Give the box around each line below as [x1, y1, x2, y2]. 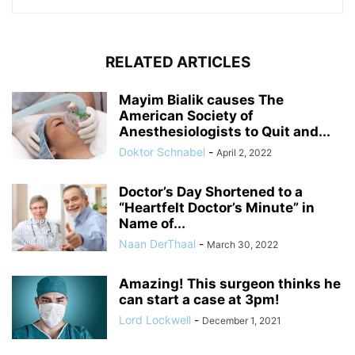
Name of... [119, 216, 185, 232]
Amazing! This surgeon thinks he [119, 276, 341, 292]
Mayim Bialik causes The [119, 92, 284, 109]
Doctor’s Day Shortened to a [119, 184, 303, 200]
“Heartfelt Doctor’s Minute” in [119, 200, 315, 216]
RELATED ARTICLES [105, 53, 250, 72]
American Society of [119, 108, 254, 124]
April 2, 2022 [216, 147, 272, 159]
